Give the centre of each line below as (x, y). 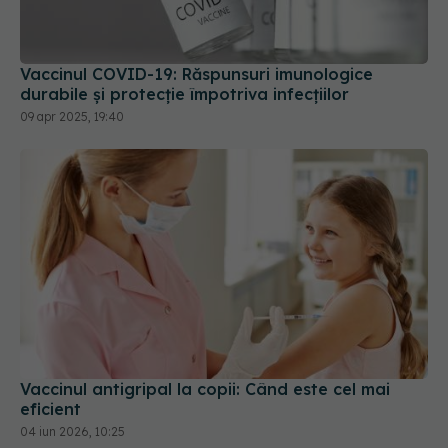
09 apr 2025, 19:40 (72, 100)
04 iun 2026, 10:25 (72, 415)
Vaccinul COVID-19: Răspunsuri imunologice (196, 57)
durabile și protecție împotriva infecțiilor (184, 77)
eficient (50, 392)
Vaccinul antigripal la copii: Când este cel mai (205, 372)
